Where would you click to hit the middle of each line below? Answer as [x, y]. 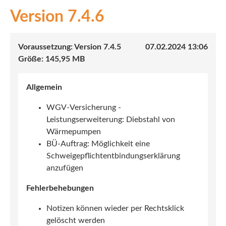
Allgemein [44, 88]
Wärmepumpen [74, 132]
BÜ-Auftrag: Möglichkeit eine [98, 144]
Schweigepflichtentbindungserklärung [113, 156]
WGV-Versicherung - [84, 108]
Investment [37, 103]
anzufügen [65, 168]
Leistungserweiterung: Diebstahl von [111, 120]
